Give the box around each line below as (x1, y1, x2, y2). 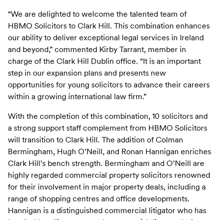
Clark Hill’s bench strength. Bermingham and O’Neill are (8, 158, 204, 168)
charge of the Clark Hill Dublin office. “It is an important (8, 56, 201, 66)
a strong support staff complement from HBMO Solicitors (8, 123, 207, 133)
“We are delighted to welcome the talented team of (8, 9, 187, 19)
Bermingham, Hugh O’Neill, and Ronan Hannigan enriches (8, 146, 211, 156)
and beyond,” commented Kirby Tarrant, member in (8, 44, 186, 54)
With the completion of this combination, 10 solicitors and (8, 111, 208, 121)
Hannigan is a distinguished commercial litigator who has (8, 205, 206, 215)
